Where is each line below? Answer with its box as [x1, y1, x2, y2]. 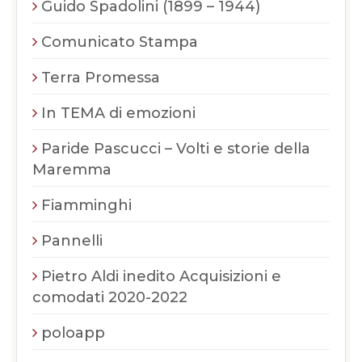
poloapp [41, 323, 105, 342]
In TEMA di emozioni [41, 103, 196, 122]
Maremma [32, 160, 112, 179]
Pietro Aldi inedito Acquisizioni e [41, 267, 281, 285]
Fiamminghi [41, 196, 132, 214]
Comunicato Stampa [41, 32, 198, 51]
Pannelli [41, 231, 103, 250]
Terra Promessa [41, 68, 160, 86]
